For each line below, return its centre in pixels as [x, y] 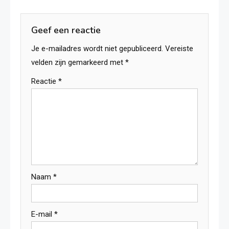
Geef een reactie [66, 30]
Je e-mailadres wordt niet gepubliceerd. [97, 49]
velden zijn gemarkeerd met [78, 62]
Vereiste [179, 49]
